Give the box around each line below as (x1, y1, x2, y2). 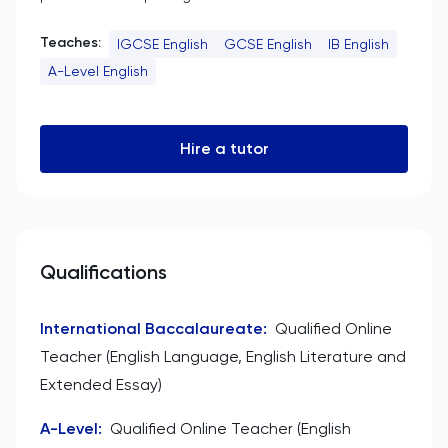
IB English (328, 35, 389, 52)
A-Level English (48, 63, 148, 80)
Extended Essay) (40, 374, 162, 394)
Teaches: (40, 34, 101, 51)
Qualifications (40, 259, 167, 284)
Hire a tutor (179, 138, 269, 158)
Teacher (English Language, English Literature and (40, 346, 406, 366)
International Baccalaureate (40, 318, 263, 338)
